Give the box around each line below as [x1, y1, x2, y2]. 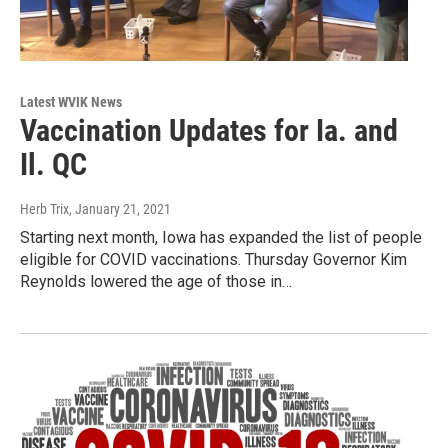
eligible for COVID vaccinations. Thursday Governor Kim [20, 249, 407, 269]
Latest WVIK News [20, 93, 122, 110]
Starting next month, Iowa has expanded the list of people [20, 227, 422, 247]
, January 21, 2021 [69, 200, 171, 217]
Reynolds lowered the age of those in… [20, 271, 292, 291]
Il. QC [20, 146, 87, 182]
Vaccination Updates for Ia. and [20, 112, 398, 148]
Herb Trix [20, 200, 69, 217]
